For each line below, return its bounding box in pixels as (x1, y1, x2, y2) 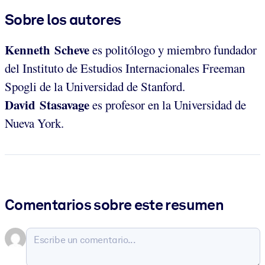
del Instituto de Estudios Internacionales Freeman (5, 59, 245, 76)
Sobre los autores (5, 10, 121, 28)
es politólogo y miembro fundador (89, 41, 257, 58)
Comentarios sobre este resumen (5, 195, 224, 214)
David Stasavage (5, 95, 89, 114)
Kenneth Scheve (5, 40, 89, 59)
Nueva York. (5, 114, 64, 131)
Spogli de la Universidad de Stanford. (5, 77, 185, 95)
